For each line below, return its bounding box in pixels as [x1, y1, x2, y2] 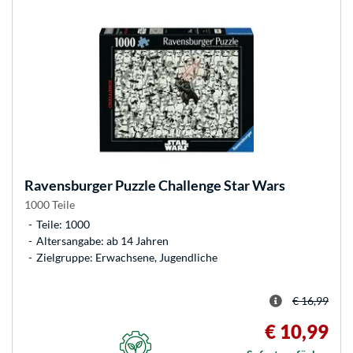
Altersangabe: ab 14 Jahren [36, 233, 169, 247]
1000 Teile [24, 197, 75, 211]
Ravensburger [24, 176, 113, 194]
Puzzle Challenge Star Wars [113, 176, 285, 194]
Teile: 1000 [36, 217, 90, 231]
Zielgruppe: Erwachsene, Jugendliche [36, 250, 217, 264]
